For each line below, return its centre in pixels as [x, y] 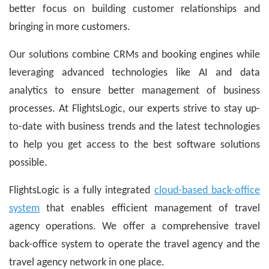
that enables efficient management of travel [150, 209]
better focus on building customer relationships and [134, 10]
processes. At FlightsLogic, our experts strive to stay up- [134, 109]
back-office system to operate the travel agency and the [134, 245]
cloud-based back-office [207, 191]
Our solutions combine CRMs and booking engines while [134, 55]
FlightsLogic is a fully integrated [82, 191]
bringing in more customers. [70, 28]
